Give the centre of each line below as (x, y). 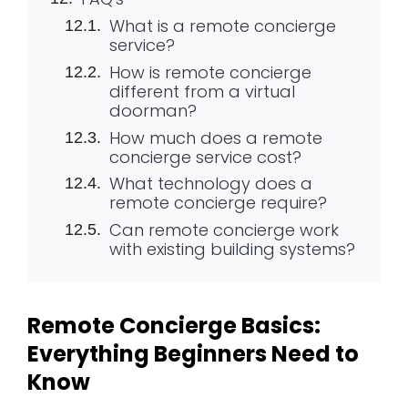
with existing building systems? (232, 250)
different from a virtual (202, 91)
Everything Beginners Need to (193, 354)
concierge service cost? (205, 157)
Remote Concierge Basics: (174, 326)
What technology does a (210, 184)
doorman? (153, 110)
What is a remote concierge (222, 26)
